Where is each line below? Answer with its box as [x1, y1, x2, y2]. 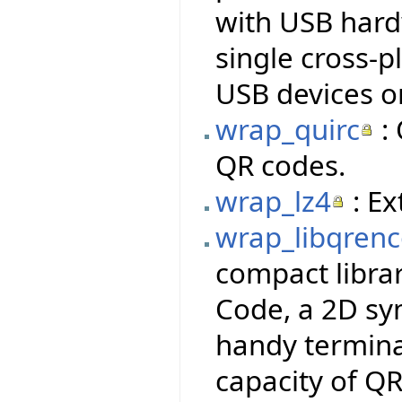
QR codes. [215, 145, 346, 184]
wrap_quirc [215, 109, 361, 148]
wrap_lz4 [215, 181, 332, 220]
